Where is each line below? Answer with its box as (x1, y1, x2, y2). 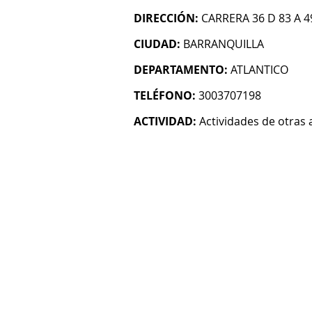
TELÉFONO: (134, 88, 196, 103)
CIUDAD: (134, 36, 180, 52)
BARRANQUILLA (183, 36, 264, 52)
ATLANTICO (231, 62, 288, 77)
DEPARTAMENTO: (134, 62, 228, 77)
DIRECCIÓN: (134, 10, 198, 26)
